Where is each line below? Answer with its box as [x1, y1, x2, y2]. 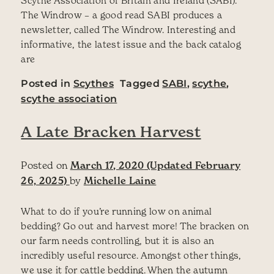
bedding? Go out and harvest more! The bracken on [21, 220, 250, 231]
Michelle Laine [83, 174, 157, 187]
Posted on [21, 158, 70, 171]
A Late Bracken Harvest [21, 122, 201, 141]
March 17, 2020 [70, 158, 144, 171]
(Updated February [144, 158, 241, 171]
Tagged [120, 77, 163, 89]
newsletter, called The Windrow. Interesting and [21, 23, 235, 35]
